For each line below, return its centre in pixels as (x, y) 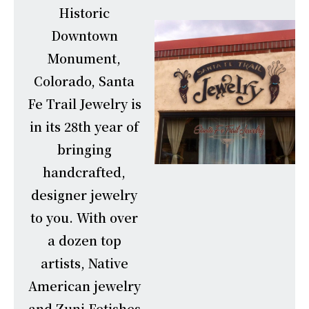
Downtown (84, 35)
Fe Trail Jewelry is (84, 103)
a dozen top (84, 240)
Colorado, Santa (84, 80)
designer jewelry (84, 194)
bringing (84, 149)
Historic (84, 12)
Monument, (84, 58)
